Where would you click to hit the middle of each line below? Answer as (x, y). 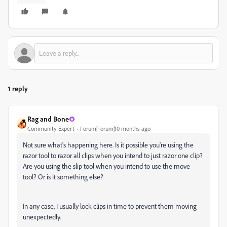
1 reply (18, 88)
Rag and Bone (48, 119)
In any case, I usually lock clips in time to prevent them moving (110, 206)
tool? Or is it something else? (63, 177)
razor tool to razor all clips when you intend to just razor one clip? (113, 155)
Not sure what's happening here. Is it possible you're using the (108, 145)
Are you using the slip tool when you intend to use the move (106, 166)
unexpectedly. (42, 217)
